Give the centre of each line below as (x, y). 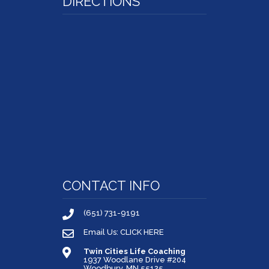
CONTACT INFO (111, 185)
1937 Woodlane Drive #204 (135, 259)
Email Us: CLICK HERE (124, 232)
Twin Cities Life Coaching (134, 251)
